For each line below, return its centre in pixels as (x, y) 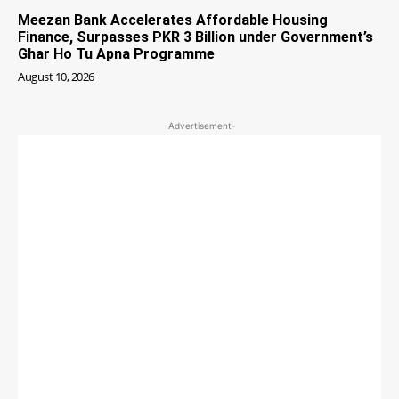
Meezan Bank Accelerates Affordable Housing (173, 20)
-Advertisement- (199, 125)
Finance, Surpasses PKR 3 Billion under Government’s (195, 37)
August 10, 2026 (56, 76)
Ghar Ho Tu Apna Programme (116, 53)
